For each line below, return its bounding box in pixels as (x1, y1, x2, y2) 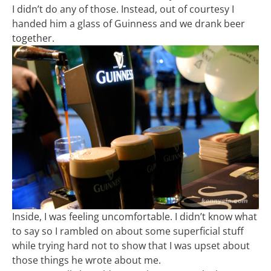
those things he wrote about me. (12, 253, 161, 267)
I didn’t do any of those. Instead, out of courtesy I (12, 2, 234, 16)
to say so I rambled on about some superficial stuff (12, 224, 244, 238)
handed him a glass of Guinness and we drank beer (12, 16, 245, 30)
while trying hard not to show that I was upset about (12, 238, 250, 252)
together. (12, 31, 54, 45)
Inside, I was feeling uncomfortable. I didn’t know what (12, 209, 257, 223)
